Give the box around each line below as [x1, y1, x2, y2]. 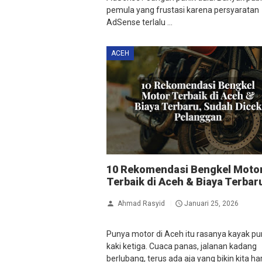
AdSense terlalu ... [106, 18, 173, 27]
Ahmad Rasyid [118, 199, 165, 208]
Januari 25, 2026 [184, 199, 239, 208]
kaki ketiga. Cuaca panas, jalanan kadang [106, 241, 257, 251]
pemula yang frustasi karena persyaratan [106, 5, 259, 15]
